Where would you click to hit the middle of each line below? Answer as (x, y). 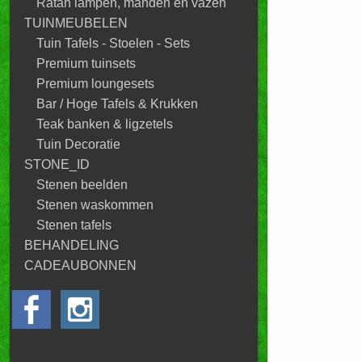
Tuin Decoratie (78, 144)
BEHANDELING (72, 245)
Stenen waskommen (95, 205)
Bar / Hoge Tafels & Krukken (117, 104)
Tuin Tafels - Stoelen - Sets (113, 43)
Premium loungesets (95, 84)
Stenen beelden (82, 185)
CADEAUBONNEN (80, 265)
